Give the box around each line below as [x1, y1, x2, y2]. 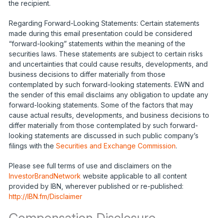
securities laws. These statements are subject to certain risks [8, 49, 203, 58]
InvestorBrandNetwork [8, 171, 81, 180]
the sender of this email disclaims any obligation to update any [8, 90, 208, 99]
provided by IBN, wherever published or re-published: [8, 182, 183, 190]
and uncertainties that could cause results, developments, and [8, 59, 208, 68]
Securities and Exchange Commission [55, 141, 176, 150]
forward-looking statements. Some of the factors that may [8, 100, 193, 109]
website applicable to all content [80, 171, 187, 180]
